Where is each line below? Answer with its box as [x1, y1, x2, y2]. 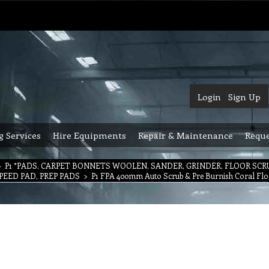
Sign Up [228, 91, 261, 103]
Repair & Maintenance [138, 129, 233, 141]
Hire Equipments [53, 129, 126, 141]
